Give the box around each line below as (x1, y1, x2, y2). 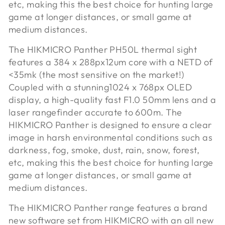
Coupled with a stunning (9, 81, 109, 93)
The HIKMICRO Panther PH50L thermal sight (9, 43, 197, 55)
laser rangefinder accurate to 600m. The (9, 106, 182, 118)
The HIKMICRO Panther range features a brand (9, 201, 208, 213)
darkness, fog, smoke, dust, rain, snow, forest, (9, 144, 200, 156)
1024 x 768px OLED (109, 81, 192, 93)
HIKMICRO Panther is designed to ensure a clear (9, 119, 212, 131)
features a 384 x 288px (9, 56, 105, 68)
